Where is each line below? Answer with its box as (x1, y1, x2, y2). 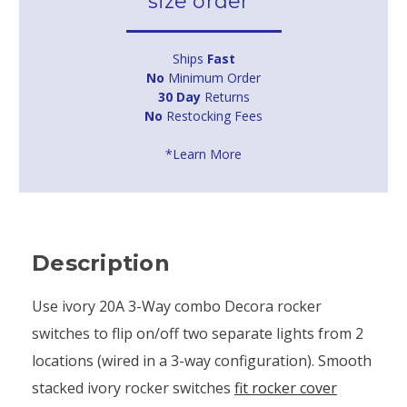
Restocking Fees (163, 106, 263, 124)
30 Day (157, 87, 201, 105)
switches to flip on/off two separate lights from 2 (32, 323, 363, 343)
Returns (200, 87, 250, 105)
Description (32, 249, 170, 276)
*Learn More (165, 144, 242, 163)
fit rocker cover (234, 377, 337, 398)
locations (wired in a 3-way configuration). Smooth (32, 350, 372, 371)
